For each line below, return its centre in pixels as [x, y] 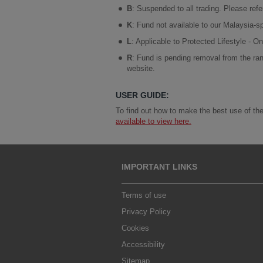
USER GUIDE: [142, 95]
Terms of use [144, 195]
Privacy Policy [146, 212]
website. [141, 68]
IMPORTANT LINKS [159, 167]
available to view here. [154, 121]
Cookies [135, 228]
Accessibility [143, 245]
